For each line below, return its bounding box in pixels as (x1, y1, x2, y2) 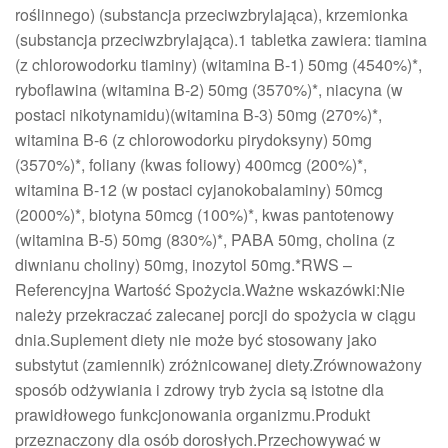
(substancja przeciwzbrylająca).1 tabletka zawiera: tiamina (15, 28, 427, 52)
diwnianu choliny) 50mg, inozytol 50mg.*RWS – (15, 253, 352, 277)
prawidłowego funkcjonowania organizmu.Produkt (15, 403, 370, 427)
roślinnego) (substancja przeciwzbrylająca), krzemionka (15, 3, 408, 27)
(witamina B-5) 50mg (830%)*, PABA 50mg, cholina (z (15, 228, 395, 252)
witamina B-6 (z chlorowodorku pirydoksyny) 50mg (15, 128, 372, 152)
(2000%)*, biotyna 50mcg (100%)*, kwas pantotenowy (15, 203, 394, 227)
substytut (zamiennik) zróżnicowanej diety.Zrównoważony (15, 353, 422, 377)
